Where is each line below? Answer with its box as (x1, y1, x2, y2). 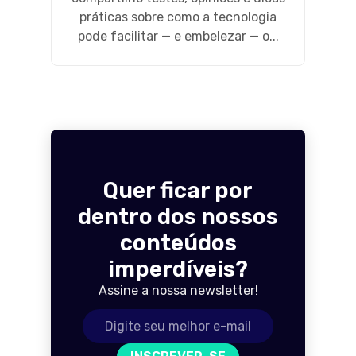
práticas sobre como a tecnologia (79, 9, 277, 25)
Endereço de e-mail (82, 310, 198, 326)
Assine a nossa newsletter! (98, 282, 258, 298)
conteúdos (119, 229, 237, 256)
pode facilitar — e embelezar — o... (77, 28, 279, 44)
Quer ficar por (103, 176, 253, 203)
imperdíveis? (108, 255, 248, 282)
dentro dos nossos (78, 203, 278, 230)
